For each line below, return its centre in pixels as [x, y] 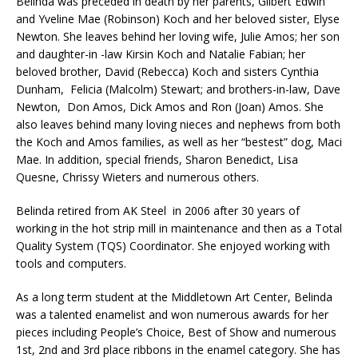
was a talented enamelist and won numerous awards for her [172, 314]
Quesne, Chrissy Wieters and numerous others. [137, 177]
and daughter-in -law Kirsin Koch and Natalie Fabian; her [161, 54]
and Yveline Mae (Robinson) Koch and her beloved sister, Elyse [178, 18]
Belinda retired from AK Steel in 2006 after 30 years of [158, 210]
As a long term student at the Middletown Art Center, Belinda [174, 296]
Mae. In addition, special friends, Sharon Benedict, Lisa [157, 159]
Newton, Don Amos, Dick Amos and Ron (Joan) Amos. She [170, 106]
